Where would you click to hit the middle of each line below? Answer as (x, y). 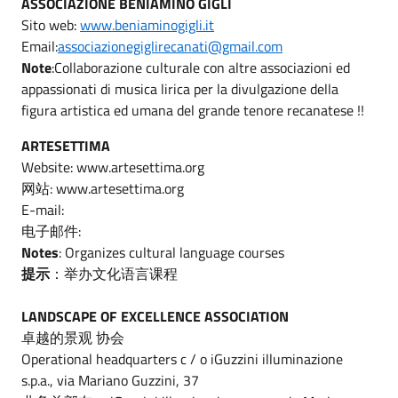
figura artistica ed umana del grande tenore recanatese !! (193, 110)
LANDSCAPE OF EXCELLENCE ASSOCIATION (155, 316)
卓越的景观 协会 (73, 337)
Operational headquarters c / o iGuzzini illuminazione (182, 358)
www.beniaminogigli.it (147, 24)
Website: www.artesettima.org (113, 167)
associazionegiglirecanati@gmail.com (170, 46)
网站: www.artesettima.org (103, 188)
